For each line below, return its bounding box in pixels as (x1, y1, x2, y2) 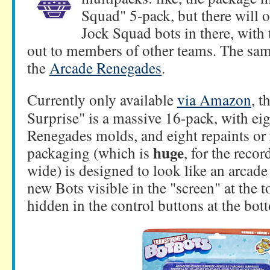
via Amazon (177, 89, 251, 110)
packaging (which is (27, 142, 153, 163)
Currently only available (27, 89, 177, 110)
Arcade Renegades (49, 57, 162, 78)
